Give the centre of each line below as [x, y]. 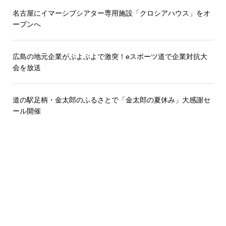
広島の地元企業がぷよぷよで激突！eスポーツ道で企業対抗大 [110, 56]
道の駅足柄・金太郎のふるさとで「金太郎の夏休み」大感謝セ [111, 100]
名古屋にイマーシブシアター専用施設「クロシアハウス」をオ [111, 13]
